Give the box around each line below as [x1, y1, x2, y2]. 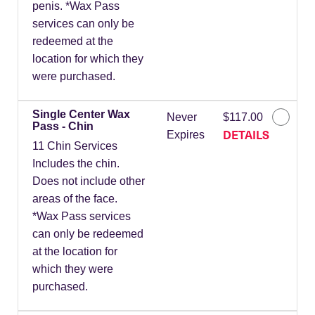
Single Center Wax [32, 108, 130, 121]
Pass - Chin [32, 120, 94, 133]
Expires [166, 129, 205, 141]
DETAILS [222, 127, 269, 143]
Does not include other [32, 175, 145, 188]
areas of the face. [32, 193, 117, 205]
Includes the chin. [32, 157, 120, 170]
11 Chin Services [32, 140, 117, 153]
